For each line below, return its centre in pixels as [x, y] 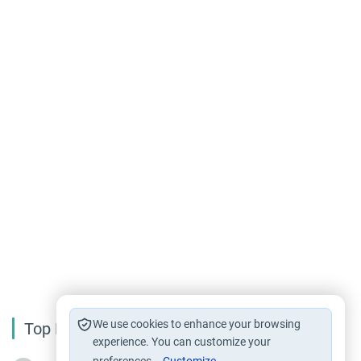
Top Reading [68, 329]
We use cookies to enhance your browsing [196, 324]
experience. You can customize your [181, 342]
